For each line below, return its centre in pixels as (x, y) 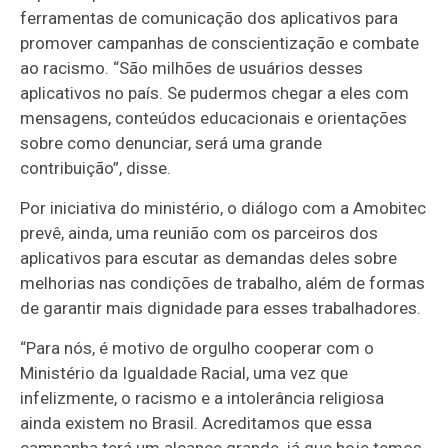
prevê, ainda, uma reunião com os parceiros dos (199, 233)
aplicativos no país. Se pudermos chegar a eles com (215, 93)
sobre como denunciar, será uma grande (171, 143)
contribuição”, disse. (96, 168)
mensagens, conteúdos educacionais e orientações (214, 118)
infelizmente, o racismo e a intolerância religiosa (202, 398)
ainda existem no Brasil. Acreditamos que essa (196, 423)
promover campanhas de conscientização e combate (220, 43)
